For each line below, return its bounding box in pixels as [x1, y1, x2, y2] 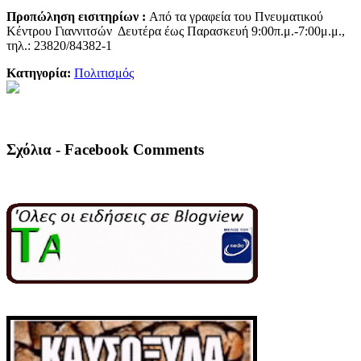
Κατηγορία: [6, 66, 74, 81]
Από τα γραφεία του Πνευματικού [149, 10, 323, 24]
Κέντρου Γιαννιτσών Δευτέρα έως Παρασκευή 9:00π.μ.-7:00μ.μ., [6, 24, 345, 39]
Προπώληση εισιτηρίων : [6, 10, 149, 24]
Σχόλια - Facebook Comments [6, 141, 204, 159]
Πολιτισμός [74, 66, 134, 81]
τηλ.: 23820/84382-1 [6, 39, 112, 53]
